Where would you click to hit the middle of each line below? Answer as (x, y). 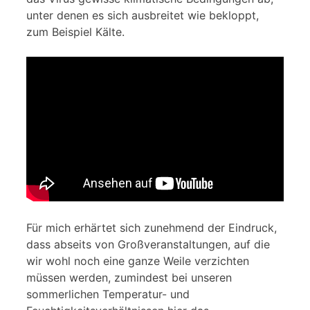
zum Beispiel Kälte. (75, 32)
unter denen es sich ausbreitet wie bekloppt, (143, 15)
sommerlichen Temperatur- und (108, 294)
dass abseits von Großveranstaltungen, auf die (148, 244)
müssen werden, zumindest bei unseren (129, 277)
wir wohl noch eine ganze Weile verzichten (138, 261)
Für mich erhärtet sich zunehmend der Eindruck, (152, 227)
